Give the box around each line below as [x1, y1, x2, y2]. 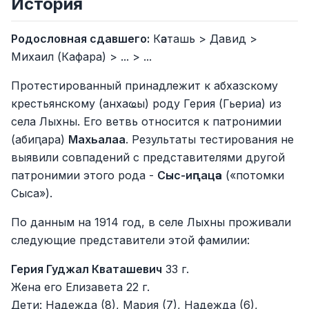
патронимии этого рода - [11, 168, 157, 182]
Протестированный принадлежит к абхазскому [11, 79, 278, 92]
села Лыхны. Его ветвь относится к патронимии [11, 114, 281, 128]
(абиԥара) [11, 132, 68, 146]
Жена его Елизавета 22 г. [11, 280, 150, 294]
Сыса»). [11, 186, 52, 200]
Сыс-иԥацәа [157, 168, 222, 182]
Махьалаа [68, 132, 126, 146]
